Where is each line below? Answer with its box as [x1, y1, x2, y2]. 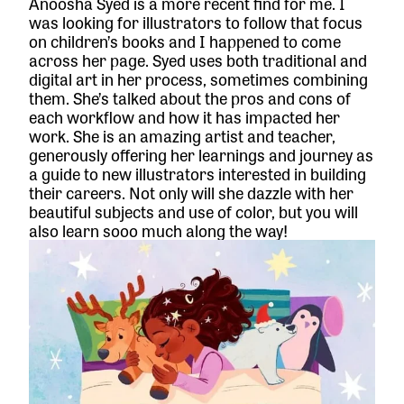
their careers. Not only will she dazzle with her [29, 180, 353, 205]
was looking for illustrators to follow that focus [29, 10, 363, 34]
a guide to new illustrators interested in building [29, 161, 366, 186]
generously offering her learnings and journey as [29, 142, 373, 167]
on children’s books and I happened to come [29, 29, 341, 53]
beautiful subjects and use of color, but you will [29, 199, 358, 224]
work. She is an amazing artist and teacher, [29, 124, 335, 148]
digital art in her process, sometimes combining [29, 67, 368, 91]
